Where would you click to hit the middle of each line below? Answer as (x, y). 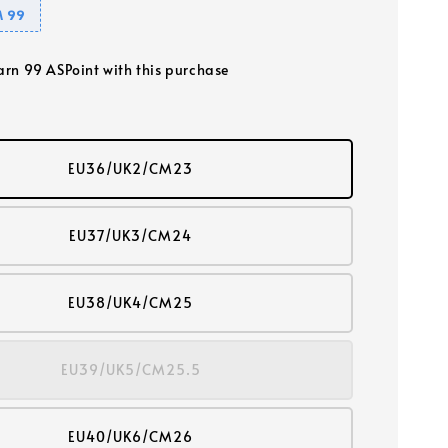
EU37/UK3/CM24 (131, 235)
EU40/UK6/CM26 (131, 436)
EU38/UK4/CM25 (131, 302)
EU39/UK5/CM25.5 (130, 369)
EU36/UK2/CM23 (131, 168)
